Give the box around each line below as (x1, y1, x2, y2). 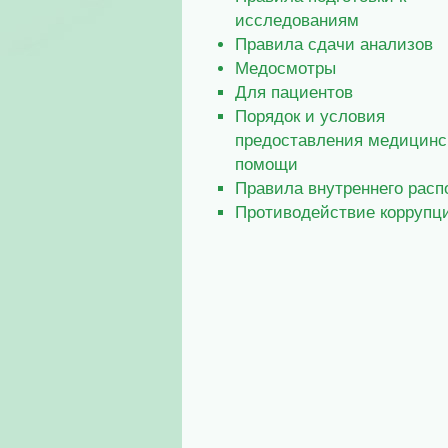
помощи (235, 154, 298, 173)
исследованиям (235, 10, 359, 29)
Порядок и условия (235, 106, 385, 125)
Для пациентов (235, 82, 353, 101)
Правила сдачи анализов (235, 34, 433, 53)
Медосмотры (235, 58, 336, 77)
